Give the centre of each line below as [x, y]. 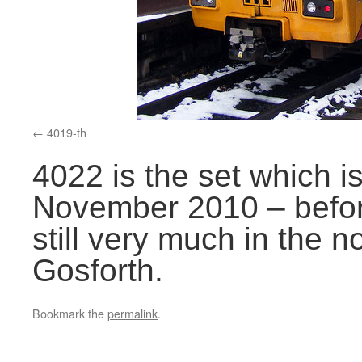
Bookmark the [70, 313]
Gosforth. [98, 270]
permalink [133, 313]
